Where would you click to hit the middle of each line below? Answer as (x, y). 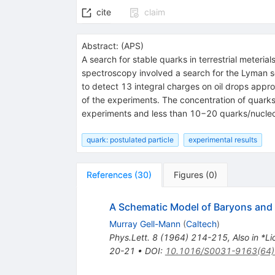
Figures (188, 174)
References (109, 174)
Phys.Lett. (129, 237)
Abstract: (100, 46)
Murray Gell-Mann (145, 223)
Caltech (201, 223)
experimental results (223, 139)
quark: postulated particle (130, 139)
